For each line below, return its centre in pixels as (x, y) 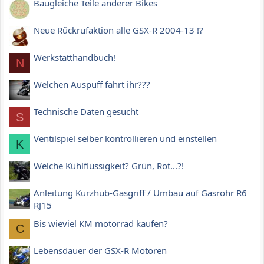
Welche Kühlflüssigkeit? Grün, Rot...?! (109, 166)
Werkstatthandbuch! (75, 57)
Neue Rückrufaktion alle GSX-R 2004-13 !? (118, 30)
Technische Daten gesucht (86, 112)
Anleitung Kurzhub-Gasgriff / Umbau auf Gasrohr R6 (140, 193)
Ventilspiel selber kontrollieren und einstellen (125, 139)
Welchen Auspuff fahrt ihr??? (92, 85)
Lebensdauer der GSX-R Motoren (100, 250)
